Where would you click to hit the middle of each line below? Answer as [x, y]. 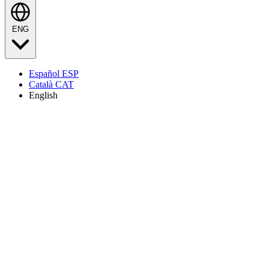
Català [42, 84]
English [43, 95]
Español [45, 74]
